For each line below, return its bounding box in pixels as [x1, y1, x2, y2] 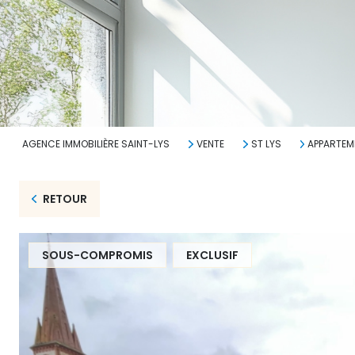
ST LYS [250, 137, 281, 151]
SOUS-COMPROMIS [42, 247, 153, 263]
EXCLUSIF [186, 247, 239, 263]
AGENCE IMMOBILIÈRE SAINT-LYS [22, 137, 170, 151]
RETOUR [42, 191, 87, 207]
